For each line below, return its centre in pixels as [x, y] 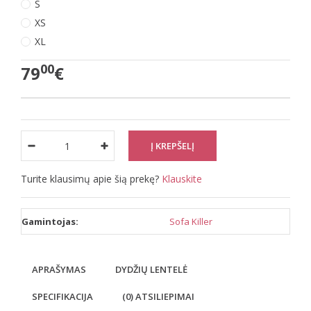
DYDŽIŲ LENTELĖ [151, 269]
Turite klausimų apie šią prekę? [91, 179]
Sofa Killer [191, 221]
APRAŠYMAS [59, 269]
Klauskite [182, 179]
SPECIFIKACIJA [62, 296]
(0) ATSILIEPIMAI [158, 296]
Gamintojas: [50, 221]
